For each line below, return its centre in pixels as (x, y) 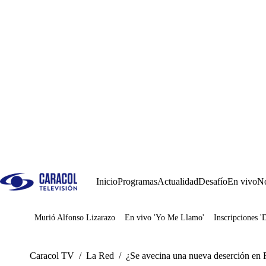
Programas (137, 181)
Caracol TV (52, 256)
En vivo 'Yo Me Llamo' (164, 218)
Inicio (107, 181)
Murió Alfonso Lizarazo (75, 218)
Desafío (213, 181)
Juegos (65, 222)
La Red (100, 256)
